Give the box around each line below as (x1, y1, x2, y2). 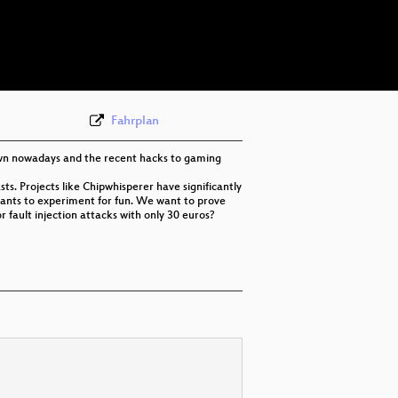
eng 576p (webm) (242, 8, 328, 20)
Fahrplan (110, 114, 159, 129)
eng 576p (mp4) (242, 35, 320, 47)
